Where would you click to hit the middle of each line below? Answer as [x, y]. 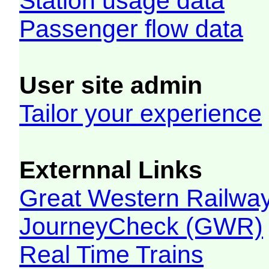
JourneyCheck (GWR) [141, 226]
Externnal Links [111, 170]
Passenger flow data [131, 29]
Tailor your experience [141, 113]
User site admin [111, 85]
